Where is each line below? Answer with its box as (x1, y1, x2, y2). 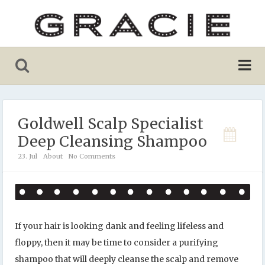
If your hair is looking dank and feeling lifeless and (15, 220, 224, 231)
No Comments (69, 152, 115, 161)
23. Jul (18, 152, 37, 161)
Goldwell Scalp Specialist (18, 114, 203, 134)
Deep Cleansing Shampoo (18, 132, 207, 151)
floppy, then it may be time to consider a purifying (15, 237, 218, 248)
